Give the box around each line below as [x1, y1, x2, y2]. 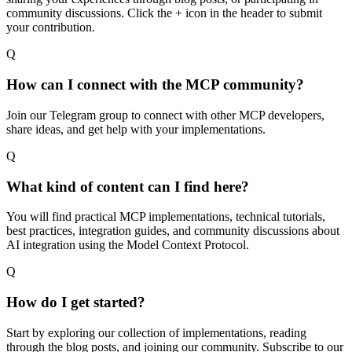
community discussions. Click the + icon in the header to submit [6, 6, 322, 20]
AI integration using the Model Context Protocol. [6, 238, 249, 252]
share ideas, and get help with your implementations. [6, 122, 266, 136]
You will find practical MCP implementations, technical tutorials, [6, 210, 325, 224]
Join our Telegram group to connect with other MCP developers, [6, 108, 324, 122]
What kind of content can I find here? [6, 178, 249, 195]
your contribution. [6, 20, 95, 35]
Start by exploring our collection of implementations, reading [6, 325, 306, 339]
